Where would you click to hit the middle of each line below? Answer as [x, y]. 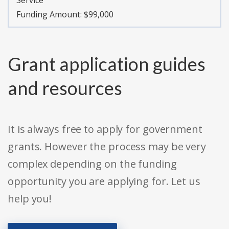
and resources [65, 88]
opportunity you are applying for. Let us [104, 181]
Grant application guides [107, 64]
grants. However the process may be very [107, 147]
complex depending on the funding [92, 164]
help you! [30, 199]
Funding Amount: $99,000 [65, 15]
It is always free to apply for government [105, 129]
